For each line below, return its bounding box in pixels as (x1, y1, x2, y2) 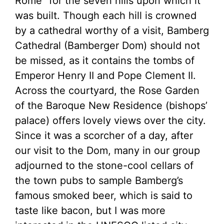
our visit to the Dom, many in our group (15, 144, 200, 156)
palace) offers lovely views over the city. (15, 114, 206, 126)
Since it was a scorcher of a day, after (15, 129, 193, 141)
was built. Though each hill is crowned (15, 9, 196, 21)
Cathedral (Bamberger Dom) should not (15, 39, 200, 51)
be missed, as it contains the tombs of (15, 54, 194, 66)
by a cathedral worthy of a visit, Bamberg (15, 24, 209, 36)
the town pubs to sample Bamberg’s (15, 174, 183, 186)
